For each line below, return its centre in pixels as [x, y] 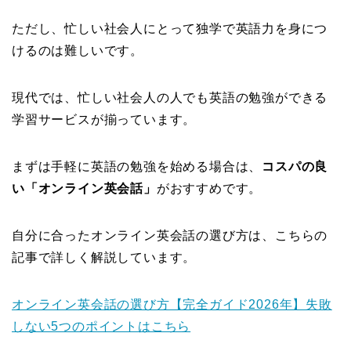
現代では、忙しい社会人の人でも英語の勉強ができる [170, 98]
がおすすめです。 [209, 189]
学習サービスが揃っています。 [104, 120]
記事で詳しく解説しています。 [104, 258]
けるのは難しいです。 [78, 51]
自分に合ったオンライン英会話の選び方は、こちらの [170, 236]
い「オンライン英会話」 [84, 189]
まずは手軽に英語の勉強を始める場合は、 [137, 167]
